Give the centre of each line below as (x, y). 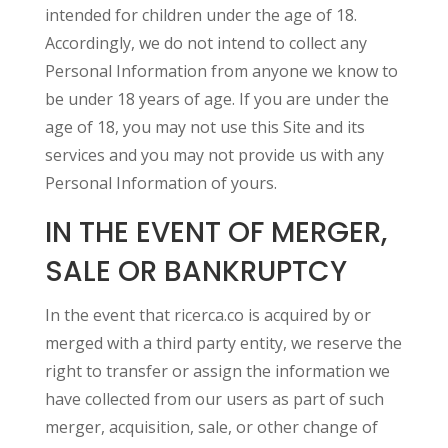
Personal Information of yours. (160, 183)
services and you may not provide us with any (214, 155)
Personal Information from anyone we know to (221, 71)
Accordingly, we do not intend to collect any (205, 43)
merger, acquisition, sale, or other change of (211, 427)
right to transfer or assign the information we (217, 371)
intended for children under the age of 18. (200, 15)
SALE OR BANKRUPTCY (195, 271)
